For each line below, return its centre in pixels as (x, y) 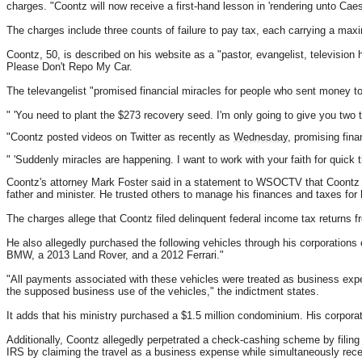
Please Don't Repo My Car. (69, 66)
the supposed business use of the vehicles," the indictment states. (163, 291)
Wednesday (261, 137)
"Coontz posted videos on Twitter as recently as (120, 137)
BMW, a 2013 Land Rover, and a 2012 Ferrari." (115, 255)
